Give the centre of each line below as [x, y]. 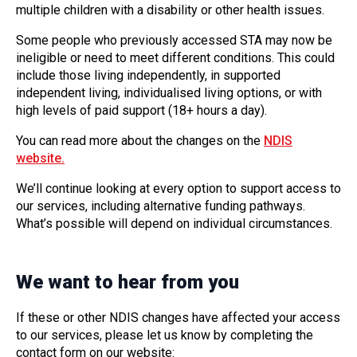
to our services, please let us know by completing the [165, 335]
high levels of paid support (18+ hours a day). [143, 111]
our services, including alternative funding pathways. [161, 206]
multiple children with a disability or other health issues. [172, 10]
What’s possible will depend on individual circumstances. [176, 224]
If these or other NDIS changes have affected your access [178, 317]
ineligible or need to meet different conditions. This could [175, 58]
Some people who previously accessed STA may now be [174, 41]
